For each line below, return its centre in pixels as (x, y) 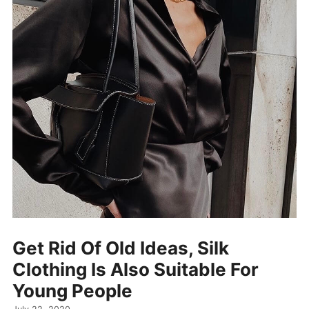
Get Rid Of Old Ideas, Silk (121, 248)
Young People (72, 291)
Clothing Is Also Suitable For (136, 270)
